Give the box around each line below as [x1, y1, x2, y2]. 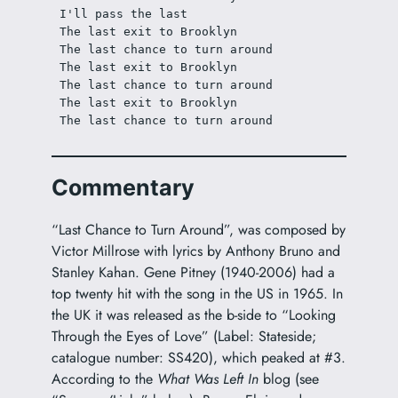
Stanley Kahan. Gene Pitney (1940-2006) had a [51, 261, 335, 283]
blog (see [258, 368, 319, 389]
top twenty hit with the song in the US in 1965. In [51, 283, 343, 304]
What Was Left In [156, 368, 259, 389]
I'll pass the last [59, 6, 187, 20]
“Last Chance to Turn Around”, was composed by [51, 219, 346, 240]
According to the [51, 368, 157, 389]
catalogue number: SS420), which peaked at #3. [51, 346, 346, 368]
